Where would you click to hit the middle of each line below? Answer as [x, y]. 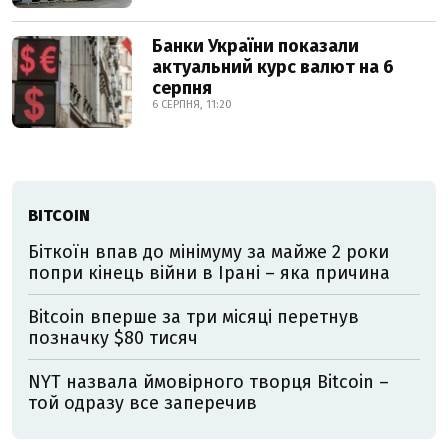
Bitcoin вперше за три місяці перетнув [193, 317]
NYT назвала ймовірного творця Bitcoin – [208, 382]
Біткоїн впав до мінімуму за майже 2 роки [208, 252]
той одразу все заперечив [142, 403]
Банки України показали [255, 46]
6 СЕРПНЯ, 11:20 [192, 104]
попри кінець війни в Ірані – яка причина [209, 273]
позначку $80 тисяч [113, 338]
